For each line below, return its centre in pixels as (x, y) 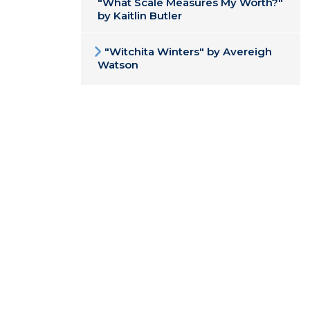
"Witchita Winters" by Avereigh (188, 52)
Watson (118, 65)
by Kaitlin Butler (140, 16)
